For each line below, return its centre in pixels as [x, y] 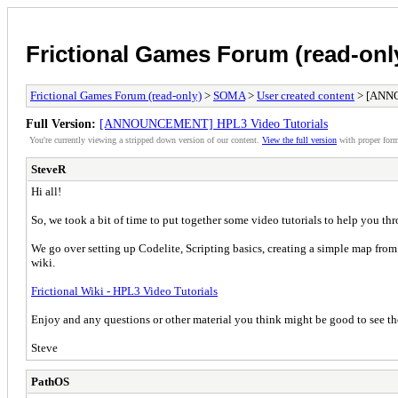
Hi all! [46, 191]
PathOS [50, 381]
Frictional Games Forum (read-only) [116, 95]
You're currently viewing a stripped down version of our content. [146, 139]
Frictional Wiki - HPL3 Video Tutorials [124, 291]
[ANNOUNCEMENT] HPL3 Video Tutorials [214, 123]
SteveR [48, 169]
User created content [306, 95]
